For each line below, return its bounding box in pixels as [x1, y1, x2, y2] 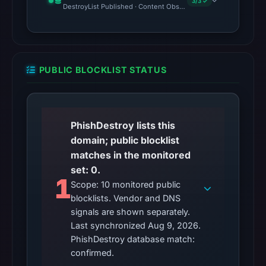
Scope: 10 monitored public [71, 179, 181, 189]
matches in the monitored [71, 149, 191, 161]
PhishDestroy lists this [71, 119, 176, 131]
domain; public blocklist [71, 134, 180, 146]
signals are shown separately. [71, 207, 191, 217]
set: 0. [71, 164, 101, 176]
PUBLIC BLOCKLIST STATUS [39, 65, 167, 75]
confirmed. [71, 248, 115, 258]
